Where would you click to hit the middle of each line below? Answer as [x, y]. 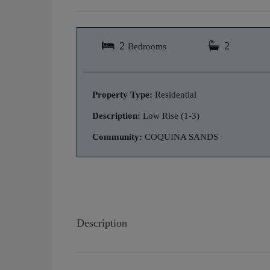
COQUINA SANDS [180, 137]
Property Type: [122, 94]
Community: [117, 137]
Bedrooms [147, 46]
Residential [174, 94]
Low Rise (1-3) [170, 115]
